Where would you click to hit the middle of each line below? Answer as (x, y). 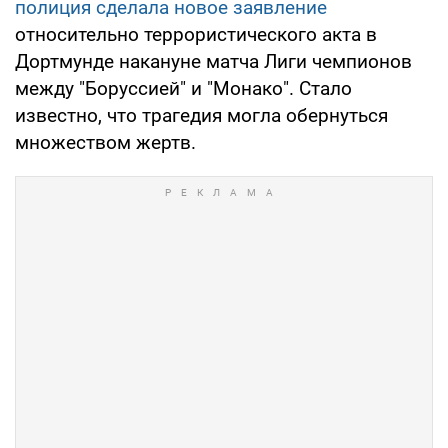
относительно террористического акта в (196, 34)
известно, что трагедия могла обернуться (201, 115)
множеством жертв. (105, 142)
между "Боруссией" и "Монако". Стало (183, 88)
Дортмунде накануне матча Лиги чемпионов (213, 61)
